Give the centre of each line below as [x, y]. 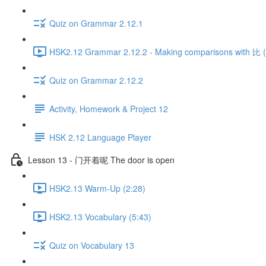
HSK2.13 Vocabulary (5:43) [100, 216]
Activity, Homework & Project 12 [109, 108]
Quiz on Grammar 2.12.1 [96, 23]
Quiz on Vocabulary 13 [92, 245]
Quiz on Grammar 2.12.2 [96, 80]
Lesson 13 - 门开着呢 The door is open [101, 159]
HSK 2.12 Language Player [100, 137]
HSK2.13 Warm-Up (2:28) [97, 188]
